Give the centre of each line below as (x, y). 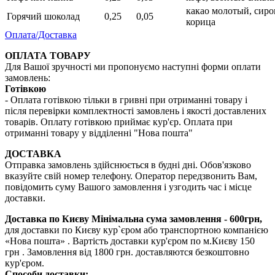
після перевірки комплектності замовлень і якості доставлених (136, 110)
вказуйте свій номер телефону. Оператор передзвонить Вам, (131, 176)
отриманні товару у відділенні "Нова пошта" (99, 133)
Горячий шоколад (43, 16)
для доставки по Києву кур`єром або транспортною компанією (137, 230)
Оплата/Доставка (41, 34)
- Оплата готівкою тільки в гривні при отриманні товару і (126, 99)
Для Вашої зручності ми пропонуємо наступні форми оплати (133, 66)
